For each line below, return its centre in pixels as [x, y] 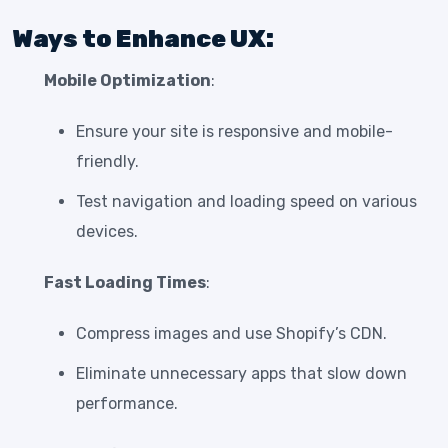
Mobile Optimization [127, 81]
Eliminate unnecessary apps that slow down [241, 374]
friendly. [107, 162]
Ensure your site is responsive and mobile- [234, 132]
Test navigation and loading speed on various [246, 202]
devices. [107, 232]
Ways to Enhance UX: [143, 39]
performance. [127, 404]
